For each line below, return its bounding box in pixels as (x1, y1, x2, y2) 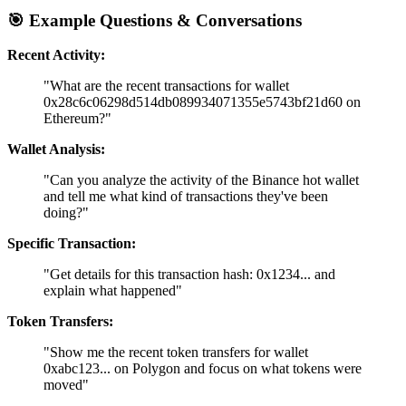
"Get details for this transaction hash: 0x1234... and (43, 266, 335, 283)
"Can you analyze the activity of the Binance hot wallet (43, 172, 359, 188)
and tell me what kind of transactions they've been (43, 188, 328, 205)
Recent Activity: (7, 47, 105, 63)
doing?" (43, 205, 89, 221)
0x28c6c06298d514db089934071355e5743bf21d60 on (43, 94, 361, 111)
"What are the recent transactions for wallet (43, 78, 289, 94)
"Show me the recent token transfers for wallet (43, 344, 308, 361)
